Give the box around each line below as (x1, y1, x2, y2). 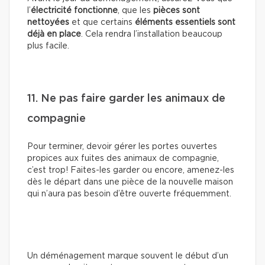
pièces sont (153, 6, 200, 15)
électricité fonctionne (31, 6, 118, 15)
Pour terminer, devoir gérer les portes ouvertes (27, 142, 217, 151)
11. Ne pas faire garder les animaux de (27, 93, 225, 104)
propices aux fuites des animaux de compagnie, (27, 154, 219, 163)
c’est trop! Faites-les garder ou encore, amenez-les (27, 166, 234, 174)
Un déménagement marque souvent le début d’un (27, 251, 228, 260)
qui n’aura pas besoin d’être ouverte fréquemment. (27, 189, 231, 198)
